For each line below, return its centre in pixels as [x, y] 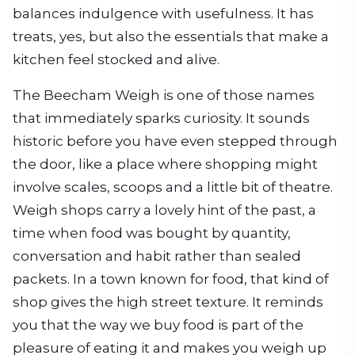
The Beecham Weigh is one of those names [164, 95]
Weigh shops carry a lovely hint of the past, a [164, 210]
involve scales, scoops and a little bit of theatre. [173, 187]
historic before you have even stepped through [175, 141]
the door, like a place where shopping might [165, 164]
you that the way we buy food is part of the [158, 324]
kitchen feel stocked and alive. [116, 59]
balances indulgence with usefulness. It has [163, 13]
